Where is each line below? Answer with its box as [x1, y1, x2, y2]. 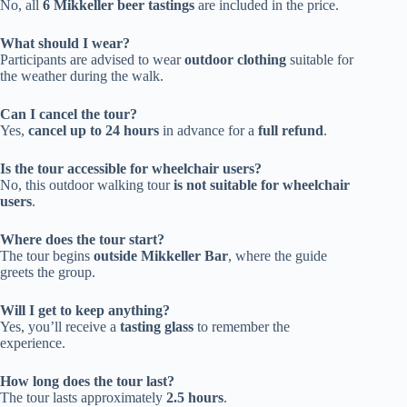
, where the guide [228, 248, 327, 264]
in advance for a [159, 123, 258, 139]
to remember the [194, 319, 290, 335]
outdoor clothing [184, 52, 286, 68]
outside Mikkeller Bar [94, 248, 228, 264]
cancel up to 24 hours [28, 123, 159, 139]
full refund [258, 123, 323, 139]
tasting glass [120, 319, 194, 335]
